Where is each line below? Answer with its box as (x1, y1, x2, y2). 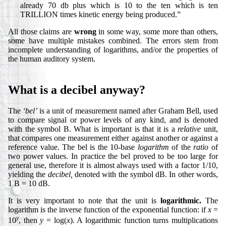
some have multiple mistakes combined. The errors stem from (8, 36, 218, 45)
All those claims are (8, 27, 74, 36)
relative (178, 125, 201, 134)
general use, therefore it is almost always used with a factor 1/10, (8, 161, 218, 170)
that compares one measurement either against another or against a (8, 134, 218, 143)
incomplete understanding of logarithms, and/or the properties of (8, 45, 218, 54)
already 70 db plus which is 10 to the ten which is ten (20, 1, 218, 10)
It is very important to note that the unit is (8, 196, 160, 205)
